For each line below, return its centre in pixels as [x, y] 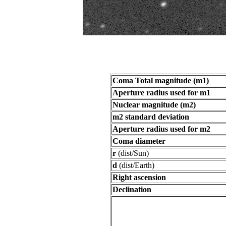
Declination [132, 189]
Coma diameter [139, 141]
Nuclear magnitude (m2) [154, 105]
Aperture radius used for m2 [161, 129]
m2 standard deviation [151, 117]
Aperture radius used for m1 [161, 93]
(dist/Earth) [136, 165]
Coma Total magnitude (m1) [161, 80]
